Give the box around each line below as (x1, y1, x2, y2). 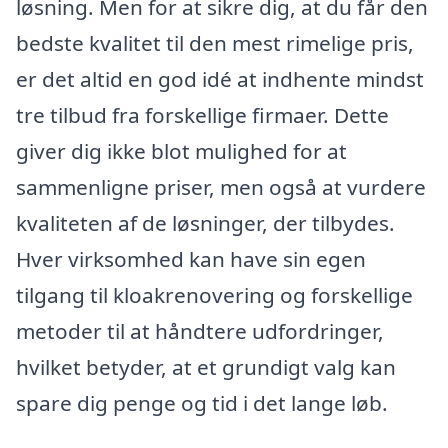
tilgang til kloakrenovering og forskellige (16, 280, 413, 309)
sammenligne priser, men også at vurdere (16, 172, 426, 201)
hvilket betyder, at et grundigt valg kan (16, 352, 396, 381)
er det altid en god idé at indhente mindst (16, 64, 424, 93)
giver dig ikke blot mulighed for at (16, 136, 347, 165)
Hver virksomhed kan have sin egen (16, 244, 366, 273)
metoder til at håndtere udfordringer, (16, 316, 384, 345)
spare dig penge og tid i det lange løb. (16, 388, 388, 417)
